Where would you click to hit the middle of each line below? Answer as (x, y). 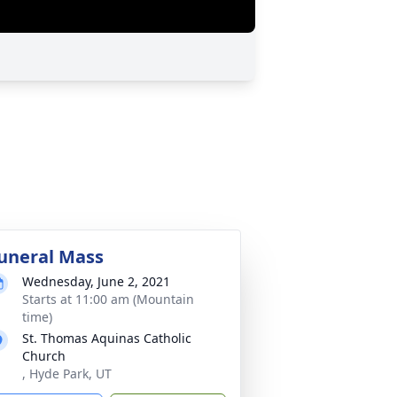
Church (44, 356)
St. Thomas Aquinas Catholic (107, 338)
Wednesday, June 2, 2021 (96, 281)
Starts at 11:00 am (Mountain (108, 299)
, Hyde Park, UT (67, 374)
